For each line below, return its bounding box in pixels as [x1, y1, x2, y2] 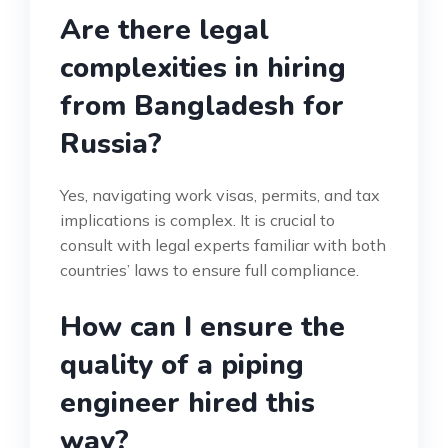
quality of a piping [60, 345, 304, 384]
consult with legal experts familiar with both [60, 234, 386, 255]
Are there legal [60, 10, 269, 49]
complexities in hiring [60, 48, 346, 87]
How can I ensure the [60, 307, 345, 346]
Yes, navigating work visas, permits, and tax [60, 184, 380, 205]
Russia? [60, 124, 162, 163]
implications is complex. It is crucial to [60, 209, 335, 230]
